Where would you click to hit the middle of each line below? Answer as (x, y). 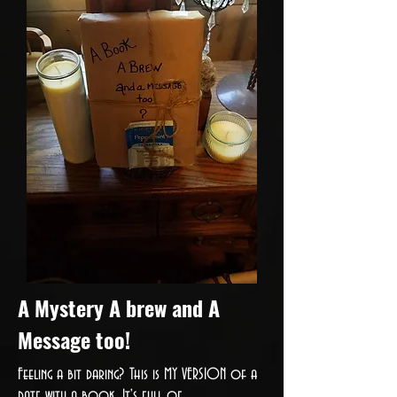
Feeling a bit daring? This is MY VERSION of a (137, 375)
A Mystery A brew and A (119, 307)
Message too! (74, 339)
